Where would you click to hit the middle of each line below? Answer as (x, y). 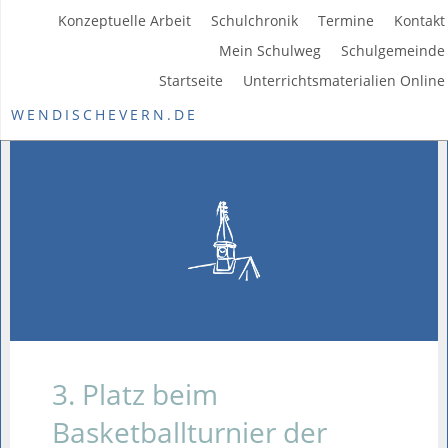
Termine (345, 20)
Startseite (190, 80)
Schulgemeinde (392, 50)
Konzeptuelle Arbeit (124, 20)
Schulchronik (254, 20)
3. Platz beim (135, 394)
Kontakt (419, 20)
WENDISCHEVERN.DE (104, 114)
